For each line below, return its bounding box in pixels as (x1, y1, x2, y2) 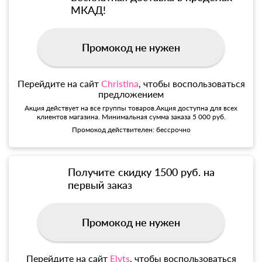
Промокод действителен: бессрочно (71, 125, 191, 134)
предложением (98, 88, 164, 99)
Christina (101, 77, 139, 89)
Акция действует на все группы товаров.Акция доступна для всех (25, 103, 237, 112)
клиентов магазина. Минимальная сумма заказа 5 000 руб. (36, 112, 226, 121)
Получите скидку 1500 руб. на (68, 165, 215, 178)
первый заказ (68, 178, 133, 191)
